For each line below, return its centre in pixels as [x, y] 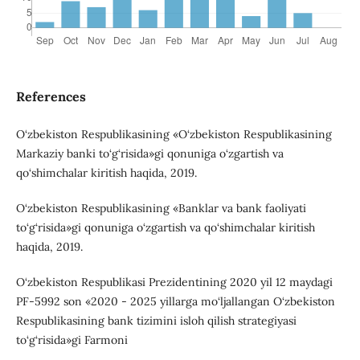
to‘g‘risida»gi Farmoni [72, 340]
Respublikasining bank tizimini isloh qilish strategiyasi [156, 321]
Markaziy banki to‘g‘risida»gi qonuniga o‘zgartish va [149, 154]
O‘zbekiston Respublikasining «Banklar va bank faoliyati [161, 209]
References [51, 97]
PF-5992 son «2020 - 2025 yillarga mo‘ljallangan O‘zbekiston [175, 302]
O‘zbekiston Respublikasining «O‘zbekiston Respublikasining [174, 135]
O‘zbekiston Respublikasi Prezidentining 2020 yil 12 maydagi [174, 282]
